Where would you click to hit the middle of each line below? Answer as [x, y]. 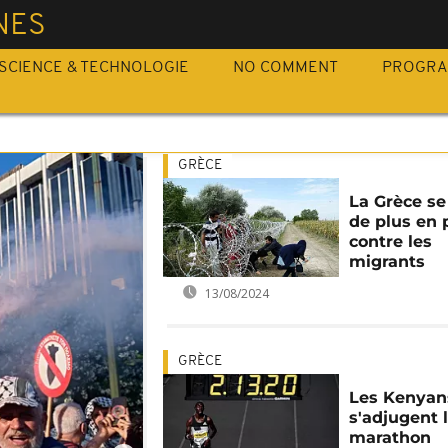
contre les [391, 241]
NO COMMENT [285, 68]
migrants [387, 261]
